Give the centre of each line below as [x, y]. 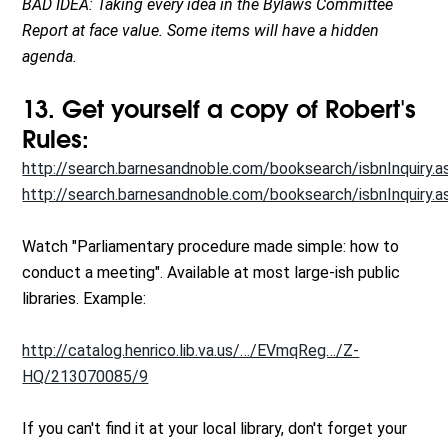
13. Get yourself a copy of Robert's [219, 111]
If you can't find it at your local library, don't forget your [215, 429]
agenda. [50, 57]
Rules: [56, 141]
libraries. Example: [84, 299]
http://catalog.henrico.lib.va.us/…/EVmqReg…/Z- [191, 351]
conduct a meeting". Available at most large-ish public [211, 273]
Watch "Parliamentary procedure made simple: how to [211, 247]
